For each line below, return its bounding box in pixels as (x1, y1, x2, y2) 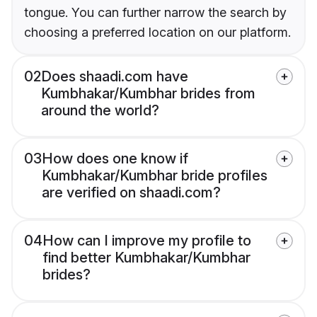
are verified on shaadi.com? (42, 184, 221, 202)
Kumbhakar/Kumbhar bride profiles (42, 167, 267, 185)
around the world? (41, 102, 159, 120)
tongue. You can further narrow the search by (24, 5, 287, 21)
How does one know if (42, 150, 188, 168)
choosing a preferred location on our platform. (24, 25, 291, 40)
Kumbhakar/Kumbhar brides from (41, 85, 255, 103)
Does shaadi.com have (41, 68, 188, 86)
